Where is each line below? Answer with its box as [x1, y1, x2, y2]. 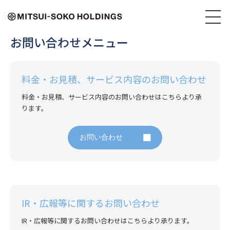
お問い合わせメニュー [10, 33, 128, 51]
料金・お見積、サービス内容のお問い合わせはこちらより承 [22, 92, 202, 102]
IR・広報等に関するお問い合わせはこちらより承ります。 [22, 216, 194, 226]
